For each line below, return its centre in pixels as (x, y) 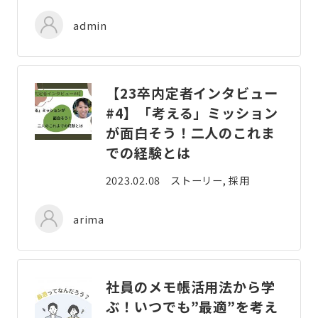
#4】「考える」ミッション (192, 113)
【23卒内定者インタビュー (192, 93)
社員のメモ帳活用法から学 (191, 286)
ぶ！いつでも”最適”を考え (192, 306)
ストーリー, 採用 (210, 180)
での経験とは (148, 153)
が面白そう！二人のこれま (191, 133)
